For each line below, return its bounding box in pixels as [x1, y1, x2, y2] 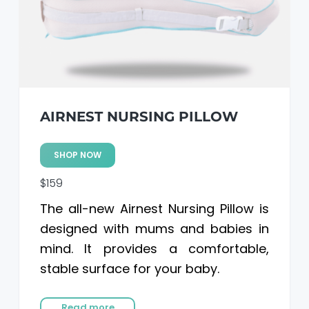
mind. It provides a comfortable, [39, 239, 270, 257]
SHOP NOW [53, 148, 101, 161]
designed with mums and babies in [39, 219, 270, 237]
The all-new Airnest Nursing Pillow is [39, 199, 270, 217]
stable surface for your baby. [39, 259, 219, 277]
